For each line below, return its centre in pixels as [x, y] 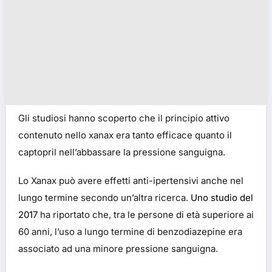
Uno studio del [222, 198]
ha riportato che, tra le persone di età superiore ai [146, 215]
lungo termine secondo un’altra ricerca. [104, 198]
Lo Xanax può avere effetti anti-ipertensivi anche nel [131, 181]
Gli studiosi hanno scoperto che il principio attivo [124, 118]
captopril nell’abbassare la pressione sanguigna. [122, 152]
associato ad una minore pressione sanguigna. [118, 249]
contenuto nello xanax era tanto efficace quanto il [125, 135]
